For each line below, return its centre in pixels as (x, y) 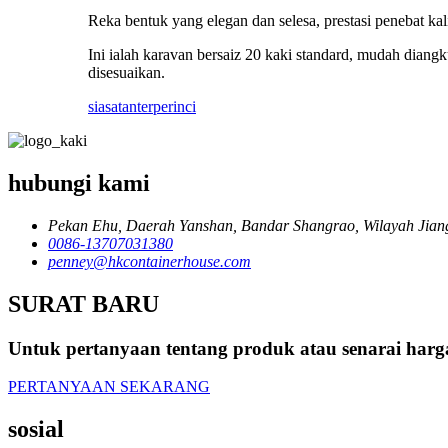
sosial (36, 429)
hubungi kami (79, 182)
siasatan (112, 107)
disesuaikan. (126, 73)
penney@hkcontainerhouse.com (149, 261)
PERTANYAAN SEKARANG (109, 387)
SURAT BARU (83, 303)
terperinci (166, 107)
